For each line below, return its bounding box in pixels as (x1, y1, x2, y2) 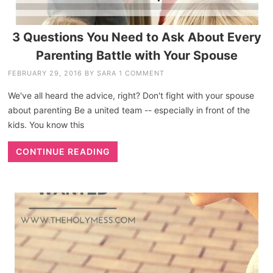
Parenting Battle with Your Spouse (35, 48, 238, 63)
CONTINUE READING (15, 146, 110, 157)
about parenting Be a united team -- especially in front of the (8, 105, 250, 116)
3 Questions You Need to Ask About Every (12, 30, 261, 45)
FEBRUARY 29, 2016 (8, 69, 83, 78)
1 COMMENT (119, 69, 165, 78)
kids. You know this (8, 119, 85, 130)
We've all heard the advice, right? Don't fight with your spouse (8, 90, 255, 101)
